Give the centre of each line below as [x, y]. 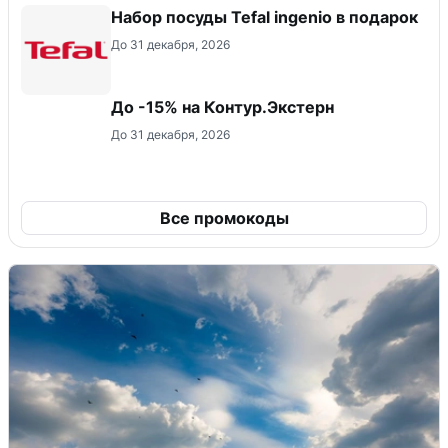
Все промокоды [224, 218]
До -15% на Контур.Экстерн [222, 107]
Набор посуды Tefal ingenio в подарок [264, 17]
